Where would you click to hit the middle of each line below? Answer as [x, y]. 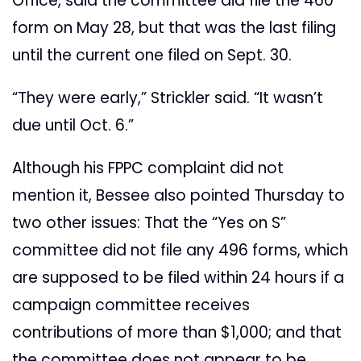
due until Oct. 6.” [73, 126]
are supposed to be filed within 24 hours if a [178, 278]
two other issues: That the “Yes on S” [149, 223]
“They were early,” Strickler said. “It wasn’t [168, 98]
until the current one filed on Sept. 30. [152, 56]
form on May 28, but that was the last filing [174, 28]
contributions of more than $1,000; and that [177, 333]
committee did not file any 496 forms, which [180, 251]
